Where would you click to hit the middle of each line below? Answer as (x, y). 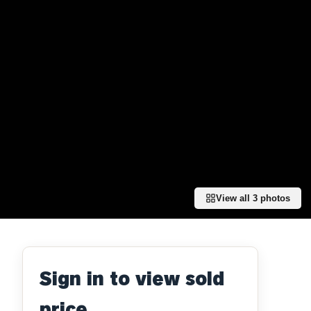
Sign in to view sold (132, 279)
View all (234, 198)
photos (274, 198)
